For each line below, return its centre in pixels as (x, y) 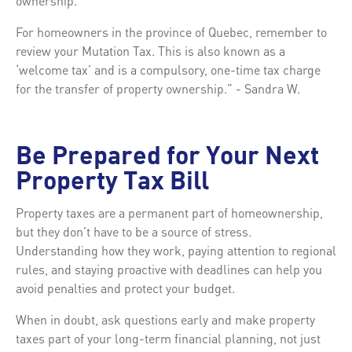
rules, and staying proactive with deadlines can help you (169, 269)
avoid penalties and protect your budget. (125, 288)
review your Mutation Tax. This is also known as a (150, 50)
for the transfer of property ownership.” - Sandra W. (158, 88)
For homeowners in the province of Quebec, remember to (171, 31)
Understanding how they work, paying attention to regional (176, 250)
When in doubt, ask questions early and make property (165, 319)
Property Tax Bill (112, 183)
